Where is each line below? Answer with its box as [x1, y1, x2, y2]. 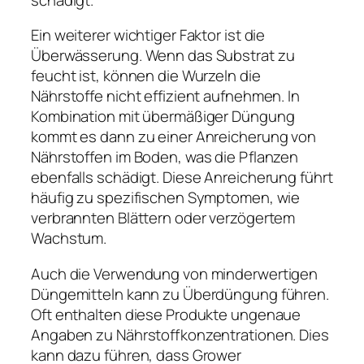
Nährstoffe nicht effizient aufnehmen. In [31, 85, 300, 107]
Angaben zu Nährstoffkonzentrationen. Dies [31, 323, 329, 345]
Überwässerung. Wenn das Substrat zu [31, 45, 295, 67]
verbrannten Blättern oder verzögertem [31, 207, 296, 229]
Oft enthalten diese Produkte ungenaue [31, 303, 301, 325]
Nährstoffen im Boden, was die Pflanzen [31, 146, 299, 168]
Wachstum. [31, 227, 107, 249]
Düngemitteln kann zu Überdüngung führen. [31, 283, 329, 305]
